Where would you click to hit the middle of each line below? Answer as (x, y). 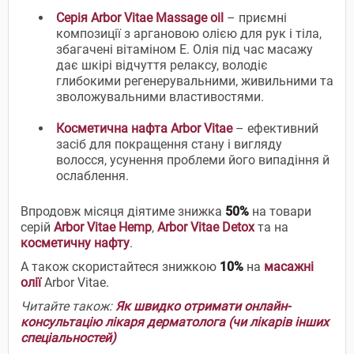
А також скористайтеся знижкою (120, 267)
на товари (280, 212)
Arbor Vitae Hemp (103, 228)
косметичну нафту (75, 243)
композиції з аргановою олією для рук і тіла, (189, 34)
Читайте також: (68, 307)
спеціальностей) (68, 338)
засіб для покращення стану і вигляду (169, 145)
